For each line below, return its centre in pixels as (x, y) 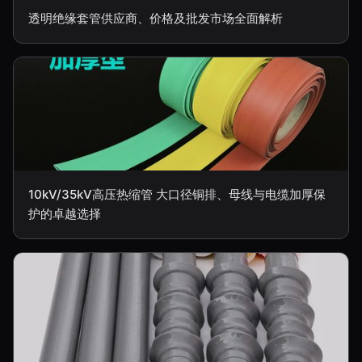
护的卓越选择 (65, 214)
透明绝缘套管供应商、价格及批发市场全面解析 (156, 18)
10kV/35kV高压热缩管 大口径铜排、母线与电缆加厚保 (177, 194)
